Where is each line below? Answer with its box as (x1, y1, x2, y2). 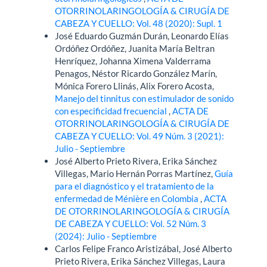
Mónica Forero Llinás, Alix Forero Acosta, (55, 80, 215, 92)
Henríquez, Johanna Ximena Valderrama (55, 55, 212, 67)
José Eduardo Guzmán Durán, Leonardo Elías (55, 30, 229, 42)
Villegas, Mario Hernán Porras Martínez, (55, 168, 215, 179)
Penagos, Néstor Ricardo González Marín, (55, 68, 218, 79)
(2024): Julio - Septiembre (55, 231, 157, 242)
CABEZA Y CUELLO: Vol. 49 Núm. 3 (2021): (55, 131, 225, 142)
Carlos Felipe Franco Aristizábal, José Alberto (55, 243, 232, 254)
